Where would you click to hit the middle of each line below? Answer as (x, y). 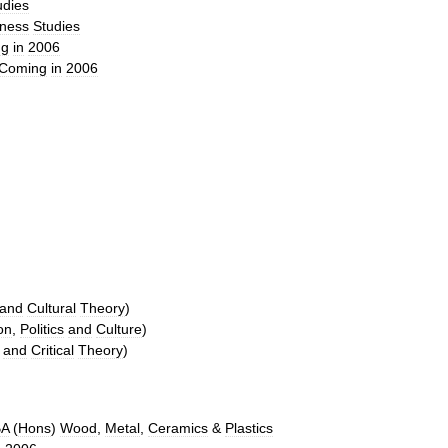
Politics (42, 329)
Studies (56, 26)
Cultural (51, 308)
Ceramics (178, 428)
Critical (52, 350)
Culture (119, 329)
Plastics (249, 428)
